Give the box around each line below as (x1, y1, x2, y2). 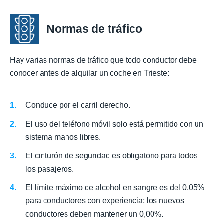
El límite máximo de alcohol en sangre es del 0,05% (25, 183, 204, 192)
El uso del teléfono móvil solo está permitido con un (25, 119, 203, 128)
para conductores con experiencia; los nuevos (25, 196, 184, 205)
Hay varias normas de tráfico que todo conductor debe (10, 56, 197, 65)
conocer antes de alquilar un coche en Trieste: (10, 69, 169, 78)
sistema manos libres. (25, 132, 101, 141)
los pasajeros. (25, 164, 74, 173)
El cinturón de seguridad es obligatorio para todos (25, 151, 197, 160)
